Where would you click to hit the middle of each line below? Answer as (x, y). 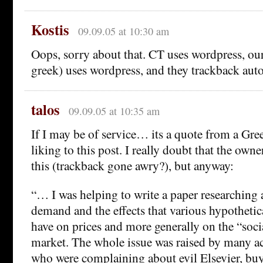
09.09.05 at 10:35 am (114, 111)
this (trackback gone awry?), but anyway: (132, 165)
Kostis (50, 29)
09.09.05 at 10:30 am (123, 31)
